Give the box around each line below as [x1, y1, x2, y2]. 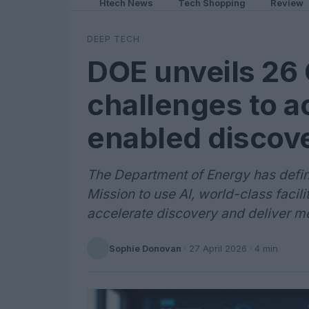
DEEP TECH [87, 34, 140, 44]
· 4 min [247, 242, 278, 254]
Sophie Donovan [109, 242, 181, 254]
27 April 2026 [189, 242, 247, 254]
